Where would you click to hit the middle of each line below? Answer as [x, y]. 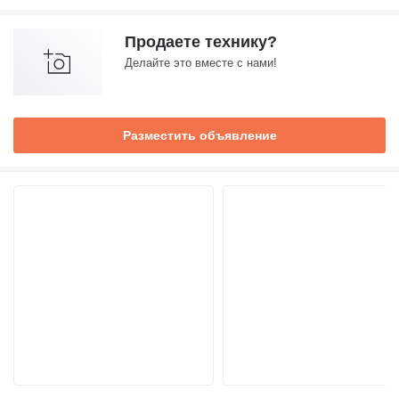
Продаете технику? [201, 42]
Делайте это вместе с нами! [201, 63]
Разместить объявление [199, 135]
